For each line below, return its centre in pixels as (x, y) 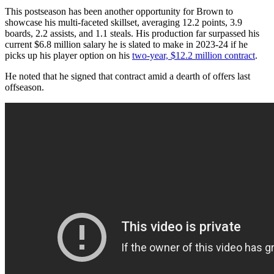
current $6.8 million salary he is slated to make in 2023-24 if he (126, 45)
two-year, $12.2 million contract (194, 56)
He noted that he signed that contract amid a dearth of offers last (128, 76)
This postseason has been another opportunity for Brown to (119, 12)
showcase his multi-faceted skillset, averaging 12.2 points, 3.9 (124, 23)
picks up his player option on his (68, 56)
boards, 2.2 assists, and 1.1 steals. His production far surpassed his (132, 34)
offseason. (24, 87)
